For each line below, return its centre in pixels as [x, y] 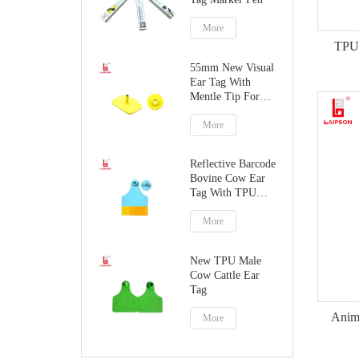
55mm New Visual [232, 67]
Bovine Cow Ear [228, 179]
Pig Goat [210, 111]
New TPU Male [226, 260]
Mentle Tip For [225, 96]
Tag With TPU [224, 193]
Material [209, 208]
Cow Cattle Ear [225, 275]
